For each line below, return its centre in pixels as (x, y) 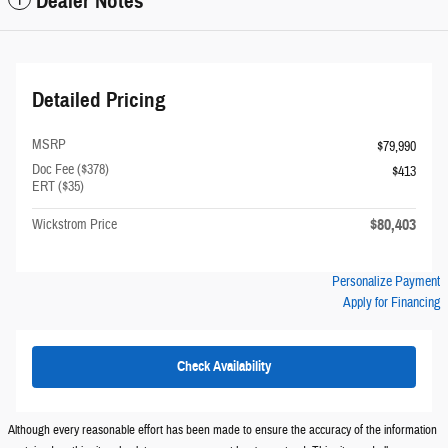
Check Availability (224, 367)
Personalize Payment (386, 282)
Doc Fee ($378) (70, 170)
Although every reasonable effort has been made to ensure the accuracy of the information (222, 429)
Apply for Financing (391, 303)
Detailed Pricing (99, 100)
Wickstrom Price (74, 225)
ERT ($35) (58, 187)
